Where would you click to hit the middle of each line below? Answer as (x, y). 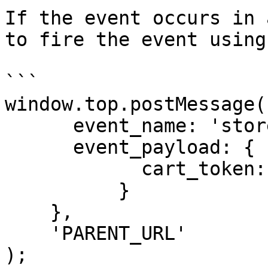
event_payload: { (39, 147)
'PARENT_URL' (28, 233)
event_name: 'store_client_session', (39, 126)
